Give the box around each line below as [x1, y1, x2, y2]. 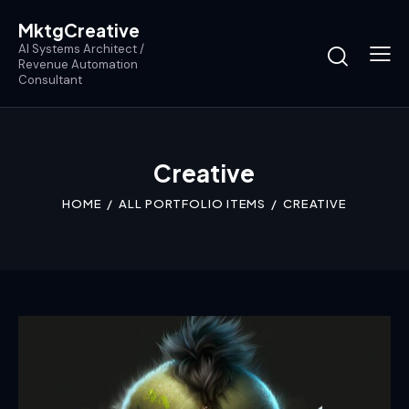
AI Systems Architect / [18, 40, 144, 57]
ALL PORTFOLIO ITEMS [119, 196, 267, 212]
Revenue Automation [18, 56, 138, 72]
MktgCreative [18, 18, 140, 41]
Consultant [18, 71, 82, 88]
